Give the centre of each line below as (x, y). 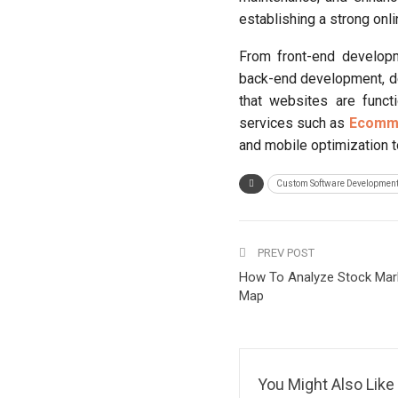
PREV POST (284, 253)
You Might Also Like (326, 384)
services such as (294, 123)
